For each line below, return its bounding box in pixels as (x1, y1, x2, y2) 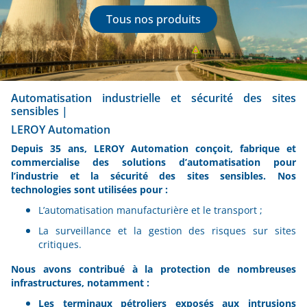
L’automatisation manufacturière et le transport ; (38, 204, 262, 217)
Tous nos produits (106, 12, 201, 27)
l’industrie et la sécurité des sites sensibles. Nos (11, 169, 296, 182)
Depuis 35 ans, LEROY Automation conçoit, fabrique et (11, 142, 296, 155)
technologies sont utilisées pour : (11, 183, 168, 196)
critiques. (38, 238, 82, 251)
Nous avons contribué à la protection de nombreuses (11, 262, 296, 275)
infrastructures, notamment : (11, 276, 149, 289)
